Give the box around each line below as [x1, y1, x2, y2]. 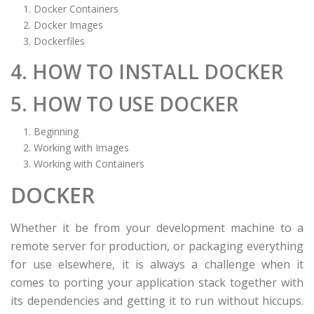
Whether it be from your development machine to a [11, 220, 303, 235]
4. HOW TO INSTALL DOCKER [11, 58, 283, 85]
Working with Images [33, 141, 129, 154]
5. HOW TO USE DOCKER [11, 90, 238, 117]
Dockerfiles [33, 34, 85, 48]
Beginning [33, 125, 78, 138]
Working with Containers [33, 157, 144, 170]
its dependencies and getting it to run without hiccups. [11, 293, 303, 308]
